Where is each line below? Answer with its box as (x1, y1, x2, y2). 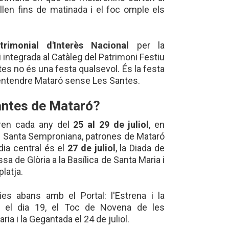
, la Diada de (115, 143, 165, 153)
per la (129, 39, 165, 51)
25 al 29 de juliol (73, 119, 149, 130)
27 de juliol (67, 143, 116, 153)
